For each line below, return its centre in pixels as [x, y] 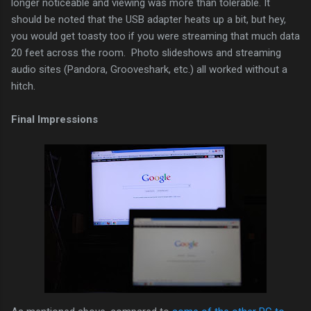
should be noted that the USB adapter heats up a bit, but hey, [149, 19]
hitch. [23, 86]
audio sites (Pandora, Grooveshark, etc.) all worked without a [149, 69]
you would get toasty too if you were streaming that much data [155, 36]
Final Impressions [54, 119]
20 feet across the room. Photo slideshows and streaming [146, 52]
